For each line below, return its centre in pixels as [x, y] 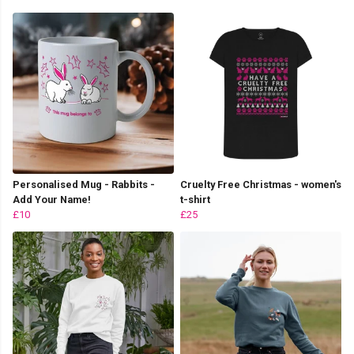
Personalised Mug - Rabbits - [84, 185]
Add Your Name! [52, 200]
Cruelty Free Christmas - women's [261, 185]
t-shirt [195, 200]
